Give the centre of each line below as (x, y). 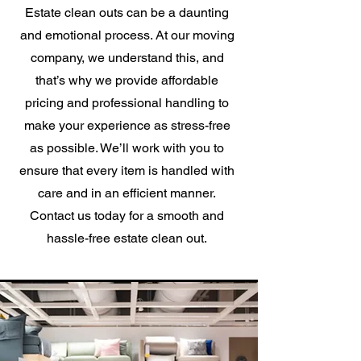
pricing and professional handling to (127, 103)
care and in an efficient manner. (127, 193)
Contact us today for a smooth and (127, 216)
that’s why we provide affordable (127, 80)
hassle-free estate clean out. (127, 238)
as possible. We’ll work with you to (127, 148)
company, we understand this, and (127, 58)
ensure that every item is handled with (127, 170)
